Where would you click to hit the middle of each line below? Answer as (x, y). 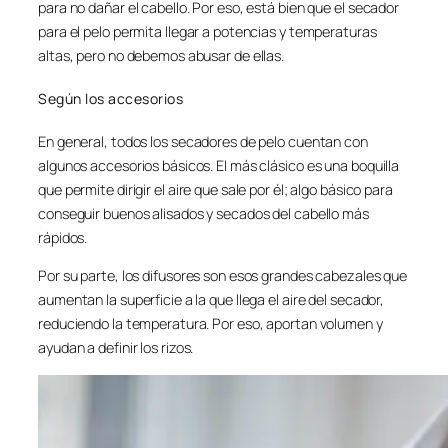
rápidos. (63, 237)
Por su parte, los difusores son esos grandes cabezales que (223, 276)
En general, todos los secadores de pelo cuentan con (203, 141)
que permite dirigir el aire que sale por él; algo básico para (215, 189)
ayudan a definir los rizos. (116, 348)
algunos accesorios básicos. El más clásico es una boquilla (219, 165)
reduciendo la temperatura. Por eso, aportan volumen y (210, 324)
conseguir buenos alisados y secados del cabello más (203, 213)
